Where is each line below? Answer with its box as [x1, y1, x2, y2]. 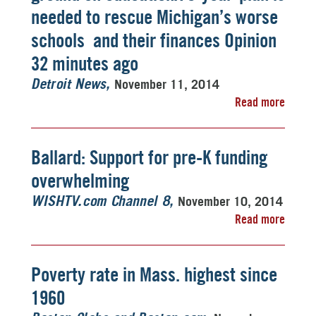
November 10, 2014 [178, 193, 283, 209]
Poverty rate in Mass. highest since [31, 262, 277, 286]
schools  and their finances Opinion [31, 28, 276, 52]
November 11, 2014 [114, 76, 219, 92]
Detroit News [31, 78, 106, 92]
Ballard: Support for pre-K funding [31, 145, 267, 169]
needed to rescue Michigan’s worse [31, 5, 278, 29]
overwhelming [31, 169, 129, 193]
